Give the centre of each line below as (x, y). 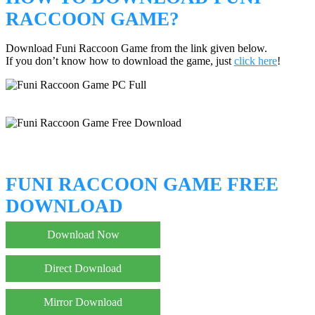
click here (256, 60)
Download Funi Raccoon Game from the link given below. (136, 48)
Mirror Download (83, 302)
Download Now (83, 235)
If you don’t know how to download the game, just (120, 60)
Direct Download (83, 269)
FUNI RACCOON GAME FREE (142, 185)
